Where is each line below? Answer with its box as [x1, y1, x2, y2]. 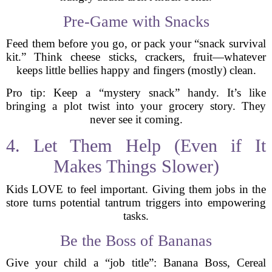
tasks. [123, 209, 149, 222]
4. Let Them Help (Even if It [6, 135, 266, 155]
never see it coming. [89, 113, 183, 126]
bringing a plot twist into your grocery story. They [6, 100, 266, 112]
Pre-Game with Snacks [63, 13, 209, 30]
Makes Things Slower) [53, 156, 219, 176]
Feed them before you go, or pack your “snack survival [6, 37, 266, 50]
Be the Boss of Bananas [60, 232, 212, 250]
